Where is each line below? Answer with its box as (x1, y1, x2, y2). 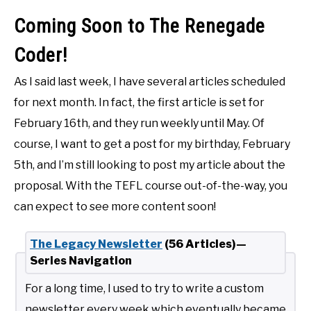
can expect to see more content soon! (14, 200, 216, 214)
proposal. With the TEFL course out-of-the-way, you (14, 179, 287, 193)
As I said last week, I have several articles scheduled (14, 75, 285, 89)
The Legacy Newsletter (30, 237, 162, 251)
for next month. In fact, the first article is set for (14, 96, 264, 110)
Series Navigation (30, 254, 132, 268)
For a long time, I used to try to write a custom (25, 281, 264, 295)
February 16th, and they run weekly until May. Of (14, 117, 264, 131)
